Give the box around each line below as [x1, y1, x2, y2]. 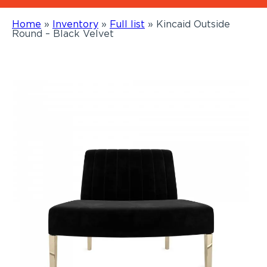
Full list [110, 18, 145, 30]
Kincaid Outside [156, 18, 230, 30]
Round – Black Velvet [12, 27, 114, 39]
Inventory [52, 18, 98, 30]
